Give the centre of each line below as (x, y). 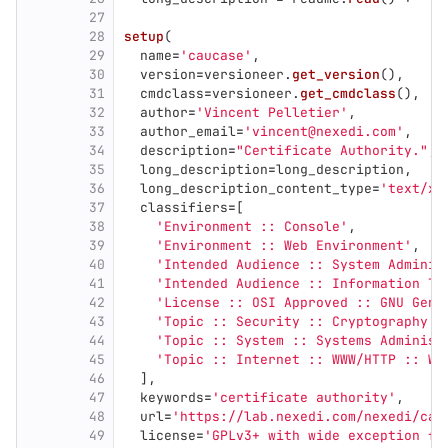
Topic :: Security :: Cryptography (296, 321)
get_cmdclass (348, 93)
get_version (336, 74)
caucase (216, 55)
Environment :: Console (252, 226)
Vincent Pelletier (272, 112)
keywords (172, 397)
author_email (188, 131)
